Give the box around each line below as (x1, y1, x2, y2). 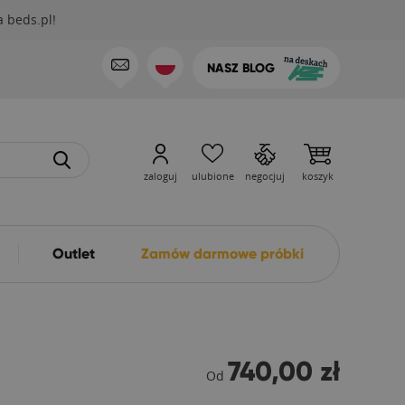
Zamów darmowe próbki (140, 244, 304, 263)
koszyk (301, 169, 334, 183)
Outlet (52, 244, 96, 263)
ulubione (191, 169, 234, 183)
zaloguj (143, 169, 177, 183)
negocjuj (245, 169, 285, 183)
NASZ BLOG (207, 60, 275, 76)
